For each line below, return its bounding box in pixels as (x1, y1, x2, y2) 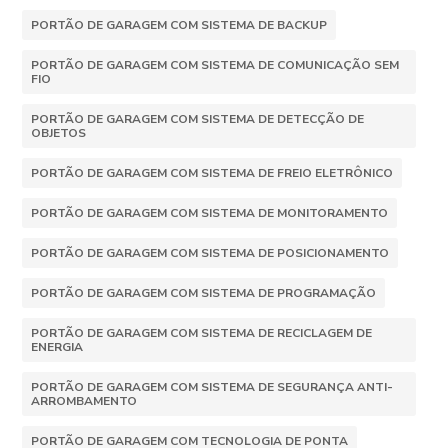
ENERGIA (31, 338, 84, 355)
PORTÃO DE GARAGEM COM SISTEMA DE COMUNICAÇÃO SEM (31, 56, 400, 73)
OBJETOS (31, 124, 87, 141)
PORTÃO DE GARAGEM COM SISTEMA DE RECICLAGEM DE (31, 324, 373, 341)
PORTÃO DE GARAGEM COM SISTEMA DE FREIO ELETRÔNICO (31, 164, 394, 181)
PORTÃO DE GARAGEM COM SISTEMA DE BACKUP (31, 16, 328, 33)
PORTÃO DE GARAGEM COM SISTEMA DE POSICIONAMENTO (31, 244, 390, 261)
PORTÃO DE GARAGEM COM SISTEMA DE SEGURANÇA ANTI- (31, 378, 394, 395)
